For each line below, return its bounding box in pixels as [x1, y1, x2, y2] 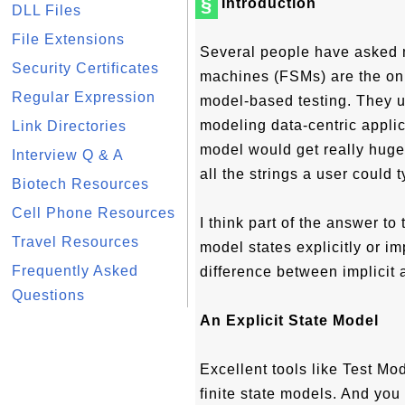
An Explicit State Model [200, 313, 379, 328]
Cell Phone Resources [12, 205, 175, 221]
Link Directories [12, 118, 127, 134]
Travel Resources [12, 234, 139, 250]
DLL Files [12, 3, 81, 18]
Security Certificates [12, 61, 159, 76]
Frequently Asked [12, 263, 138, 278]
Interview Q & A [12, 147, 124, 163]
